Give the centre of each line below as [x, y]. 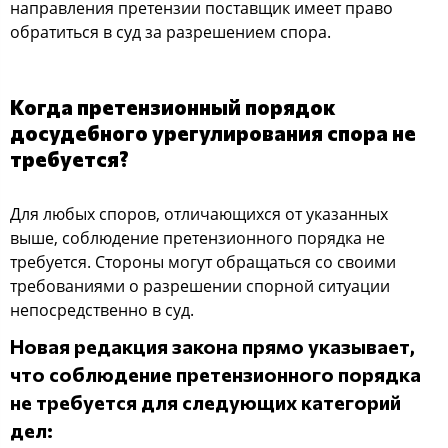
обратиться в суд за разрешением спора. [170, 31]
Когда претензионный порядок [173, 106]
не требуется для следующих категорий [205, 401]
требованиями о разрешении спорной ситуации [200, 285]
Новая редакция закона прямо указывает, [212, 345]
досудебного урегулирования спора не [213, 132]
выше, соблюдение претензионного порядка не [197, 237]
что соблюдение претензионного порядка [215, 373]
